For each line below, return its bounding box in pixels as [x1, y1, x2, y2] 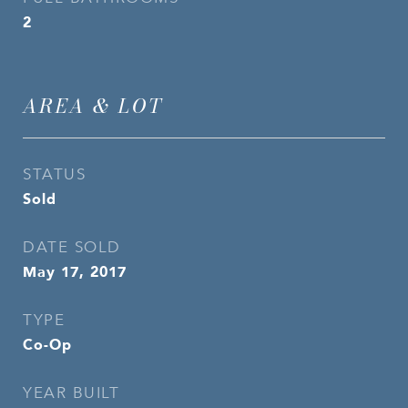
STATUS [23, 165, 86, 184]
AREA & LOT [23, 91, 163, 120]
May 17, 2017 [23, 260, 127, 283]
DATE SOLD [23, 238, 121, 257]
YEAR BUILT [23, 383, 119, 403]
